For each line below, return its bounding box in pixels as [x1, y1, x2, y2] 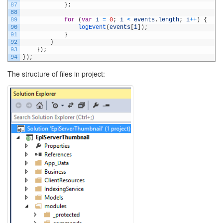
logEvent [78, 23, 106, 31]
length [158, 16, 179, 23]
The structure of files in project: [7, 68, 105, 79]
